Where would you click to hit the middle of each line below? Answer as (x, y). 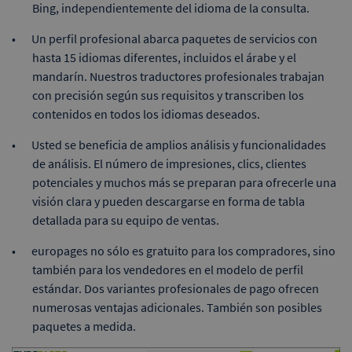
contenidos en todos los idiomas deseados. (146, 114)
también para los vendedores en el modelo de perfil (168, 269)
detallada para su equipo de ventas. (126, 220)
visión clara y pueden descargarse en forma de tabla (169, 201)
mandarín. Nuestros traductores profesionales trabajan (178, 76)
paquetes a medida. (84, 326)
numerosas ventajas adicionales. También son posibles (177, 307)
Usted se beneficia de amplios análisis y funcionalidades (179, 145)
